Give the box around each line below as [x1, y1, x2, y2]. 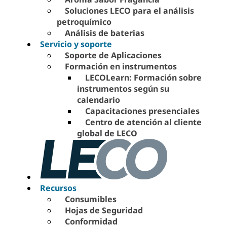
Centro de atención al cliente [85, 117, 202, 128]
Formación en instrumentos [65, 61, 177, 72]
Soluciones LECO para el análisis [65, 5, 194, 16]
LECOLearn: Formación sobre [85, 72, 202, 83]
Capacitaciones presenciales [85, 105, 200, 117]
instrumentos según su [77, 83, 169, 94]
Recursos [40, 182, 77, 194]
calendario [77, 94, 120, 105]
